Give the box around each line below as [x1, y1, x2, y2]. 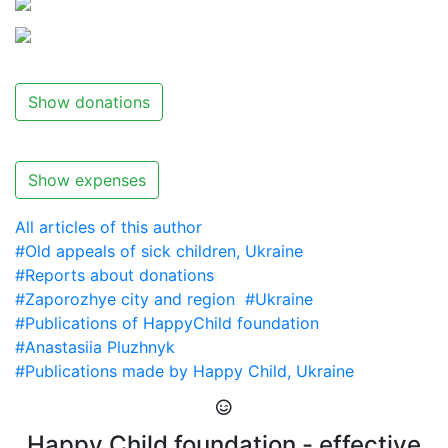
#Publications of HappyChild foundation [15, 313, 319, 334]
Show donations [28, 92, 150, 113]
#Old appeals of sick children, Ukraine [15, 241, 303, 262]
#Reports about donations [15, 265, 214, 286]
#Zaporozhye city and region [15, 289, 235, 310]
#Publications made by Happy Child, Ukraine [15, 361, 354, 382]
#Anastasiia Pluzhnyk [15, 337, 175, 358]
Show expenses [28, 170, 146, 191]
